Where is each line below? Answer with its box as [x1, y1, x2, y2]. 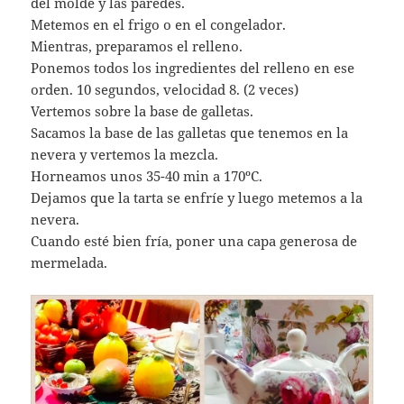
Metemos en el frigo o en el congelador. [31, 14, 287, 33]
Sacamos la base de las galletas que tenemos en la [31, 123, 349, 142]
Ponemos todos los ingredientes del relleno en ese [31, 58, 355, 77]
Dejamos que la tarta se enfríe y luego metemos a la [31, 188, 363, 207]
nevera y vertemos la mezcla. [31, 144, 219, 163]
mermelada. [31, 252, 108, 271]
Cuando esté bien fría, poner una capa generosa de [31, 231, 358, 250]
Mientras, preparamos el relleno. [31, 36, 243, 55]
